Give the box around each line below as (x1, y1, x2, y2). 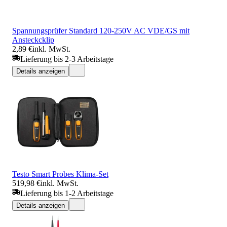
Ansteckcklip (12, 35, 54, 44)
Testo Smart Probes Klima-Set (12, 169, 108, 178)
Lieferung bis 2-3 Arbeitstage (20, 54, 113, 63)
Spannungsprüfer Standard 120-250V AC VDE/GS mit (12, 26, 190, 35)
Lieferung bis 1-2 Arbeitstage (20, 188, 113, 198)
